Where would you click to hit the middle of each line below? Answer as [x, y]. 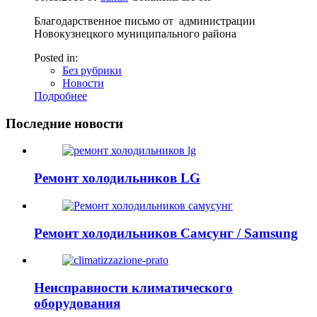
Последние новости [64, 123]
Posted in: [56, 58]
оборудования [77, 304]
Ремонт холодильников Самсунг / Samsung [166, 233]
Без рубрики [92, 71]
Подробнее [60, 96]
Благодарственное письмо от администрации [145, 21]
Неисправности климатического [133, 288]
